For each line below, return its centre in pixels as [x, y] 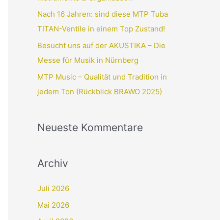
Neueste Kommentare [90, 127]
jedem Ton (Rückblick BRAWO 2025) [100, 91]
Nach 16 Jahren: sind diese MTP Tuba [103, 14]
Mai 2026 [53, 205]
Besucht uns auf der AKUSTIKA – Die [101, 46]
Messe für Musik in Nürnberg [88, 60]
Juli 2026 [53, 188]
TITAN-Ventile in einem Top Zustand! [101, 29]
